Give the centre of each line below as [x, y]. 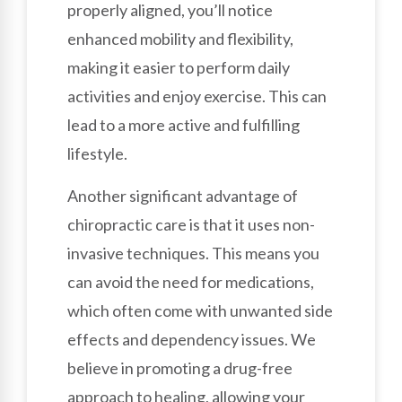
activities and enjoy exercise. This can [197, 96]
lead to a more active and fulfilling [184, 125]
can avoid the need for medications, [191, 281]
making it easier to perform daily [179, 68]
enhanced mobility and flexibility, [180, 39]
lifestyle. [97, 154]
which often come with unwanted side [200, 310]
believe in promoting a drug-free [180, 367]
